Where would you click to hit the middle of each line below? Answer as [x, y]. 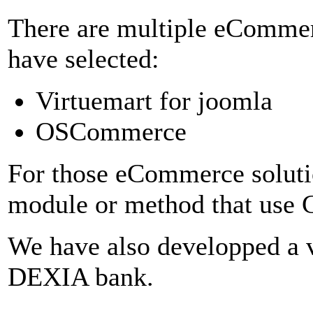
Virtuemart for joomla [154, 100]
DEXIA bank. [81, 276]
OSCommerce [111, 131]
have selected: [83, 58]
